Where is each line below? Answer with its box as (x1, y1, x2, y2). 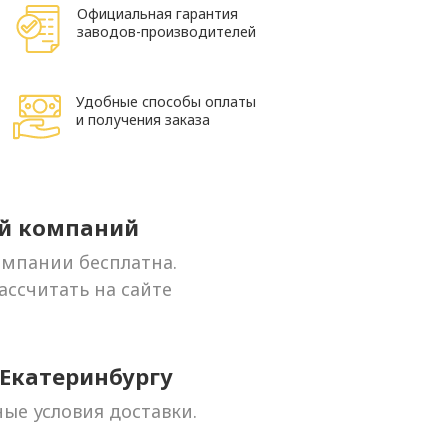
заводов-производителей (77, 22, 256, 41)
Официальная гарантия (77, 4, 238, 23)
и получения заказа (76, 110, 210, 129)
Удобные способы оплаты (76, 92, 256, 111)
